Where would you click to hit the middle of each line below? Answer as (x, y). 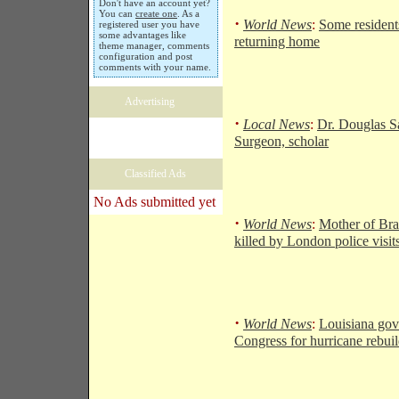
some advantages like (142, 35)
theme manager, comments (154, 45)
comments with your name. (155, 67)
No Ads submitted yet (155, 202)
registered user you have (149, 24)
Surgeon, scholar (281, 141)
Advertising (150, 102)
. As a (188, 13)
